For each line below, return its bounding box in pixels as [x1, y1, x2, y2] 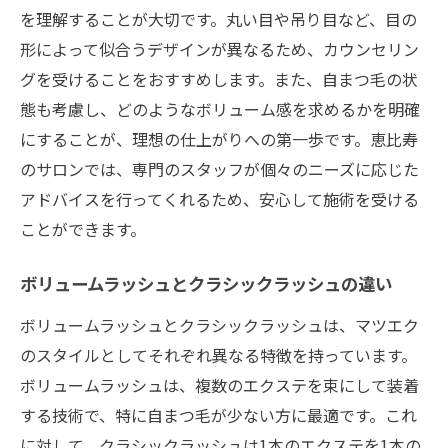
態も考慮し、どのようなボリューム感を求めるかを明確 [20, 96, 420, 121]
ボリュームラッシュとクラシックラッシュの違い [20, 277, 392, 295]
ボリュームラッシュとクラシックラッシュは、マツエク [20, 312, 419, 337]
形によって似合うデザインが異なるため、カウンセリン [20, 36, 419, 61]
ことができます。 [20, 216, 146, 241]
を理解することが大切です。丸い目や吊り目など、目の [20, 6, 417, 31]
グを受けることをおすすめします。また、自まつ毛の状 [20, 66, 418, 91]
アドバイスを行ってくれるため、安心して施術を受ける [20, 186, 419, 211]
